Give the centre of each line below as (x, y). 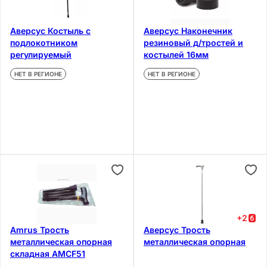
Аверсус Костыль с (50, 30)
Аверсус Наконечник (188, 30)
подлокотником (44, 42)
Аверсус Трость (177, 229)
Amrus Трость (40, 229)
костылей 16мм (176, 54)
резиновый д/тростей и (193, 42)
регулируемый (41, 54)
